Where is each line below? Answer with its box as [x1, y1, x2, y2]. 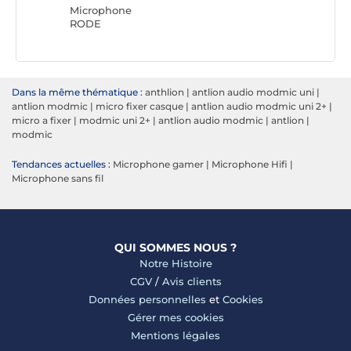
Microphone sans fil [12, 172, 103, 185]
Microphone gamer [113, 158, 204, 171]
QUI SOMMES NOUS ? [114, 241, 237, 255]
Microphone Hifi [212, 158, 288, 171]
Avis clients [161, 275, 222, 288]
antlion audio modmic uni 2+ [191, 100, 327, 113]
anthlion [145, 86, 184, 99]
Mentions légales [131, 329, 220, 342]
